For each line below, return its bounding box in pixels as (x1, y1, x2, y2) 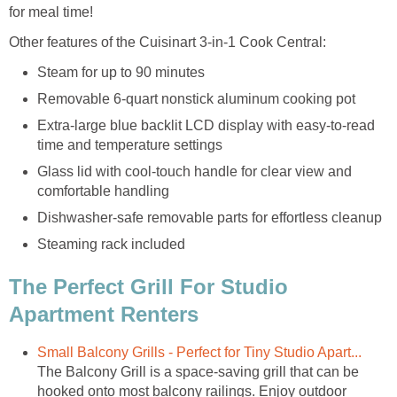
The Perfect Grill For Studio (9, 274, 288, 299)
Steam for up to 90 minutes (37, 65, 205, 81)
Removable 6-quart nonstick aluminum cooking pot (37, 91, 355, 107)
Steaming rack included (37, 237, 185, 253)
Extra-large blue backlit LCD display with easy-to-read (37, 118, 375, 134)
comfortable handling (37, 183, 169, 199)
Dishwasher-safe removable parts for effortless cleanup (37, 210, 382, 226)
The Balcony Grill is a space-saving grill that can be (37, 363, 359, 379)
